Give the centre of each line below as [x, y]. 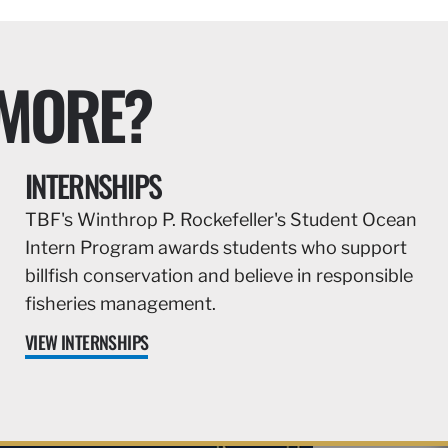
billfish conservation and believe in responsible [219, 276]
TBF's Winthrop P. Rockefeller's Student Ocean [221, 220]
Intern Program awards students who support [216, 248]
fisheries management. [120, 304]
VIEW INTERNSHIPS [87, 342]
